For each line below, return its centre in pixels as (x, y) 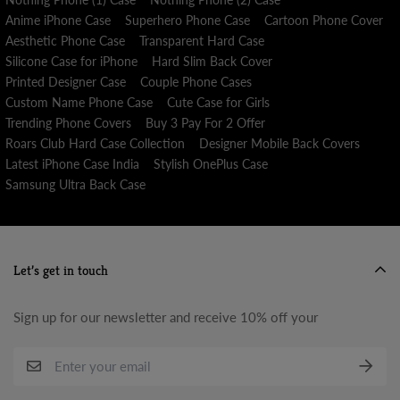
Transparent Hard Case (202, 40)
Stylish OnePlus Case (211, 163)
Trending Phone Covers (68, 122)
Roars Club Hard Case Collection (95, 143)
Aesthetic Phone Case (65, 40)
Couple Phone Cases (196, 81)
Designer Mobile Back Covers (279, 143)
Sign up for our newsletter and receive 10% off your (166, 317)
